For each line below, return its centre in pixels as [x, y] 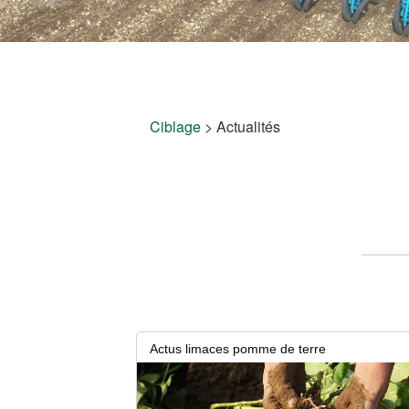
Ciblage [176, 126]
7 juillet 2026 [174, 377]
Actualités [249, 126]
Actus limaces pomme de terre [238, 349]
